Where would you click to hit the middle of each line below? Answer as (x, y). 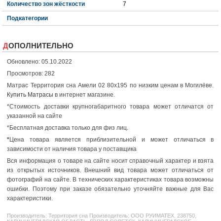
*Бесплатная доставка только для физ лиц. (68, 128)
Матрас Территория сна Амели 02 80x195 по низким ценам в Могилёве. (110, 86)
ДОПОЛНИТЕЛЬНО (41, 46)
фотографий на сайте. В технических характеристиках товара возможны (110, 180)
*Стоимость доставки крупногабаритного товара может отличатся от (110, 107)
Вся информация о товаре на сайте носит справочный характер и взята (110, 161)
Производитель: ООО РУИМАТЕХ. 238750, (142, 216)
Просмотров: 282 (31, 74)
